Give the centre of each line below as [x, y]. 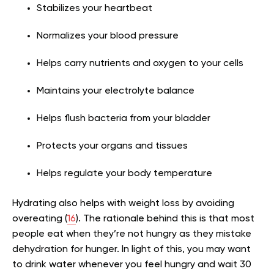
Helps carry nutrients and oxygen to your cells [140, 63]
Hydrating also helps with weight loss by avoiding [123, 203]
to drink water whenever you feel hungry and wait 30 [132, 265]
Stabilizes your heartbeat [94, 8]
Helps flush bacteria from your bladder [124, 118]
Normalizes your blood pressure [108, 36]
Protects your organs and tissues [112, 146]
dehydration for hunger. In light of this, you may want [131, 249]
